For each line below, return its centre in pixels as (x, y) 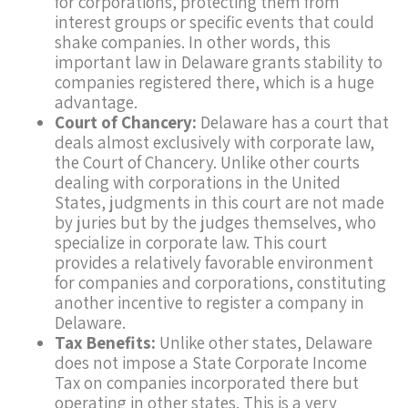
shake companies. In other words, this (193, 42)
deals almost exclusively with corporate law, (214, 143)
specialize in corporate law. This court (191, 243)
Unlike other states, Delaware (264, 343)
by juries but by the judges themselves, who (215, 223)
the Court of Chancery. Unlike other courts (207, 163)
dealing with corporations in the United (198, 183)
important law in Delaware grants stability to (219, 62)
